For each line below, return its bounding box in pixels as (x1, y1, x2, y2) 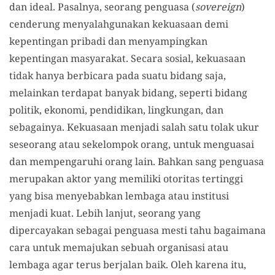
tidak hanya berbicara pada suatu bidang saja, (9, 68, 226, 82)
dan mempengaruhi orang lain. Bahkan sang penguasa (9, 154, 264, 168)
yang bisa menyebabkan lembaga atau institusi (9, 188, 229, 203)
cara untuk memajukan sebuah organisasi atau (9, 240, 228, 254)
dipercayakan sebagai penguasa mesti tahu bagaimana (9, 223, 266, 237)
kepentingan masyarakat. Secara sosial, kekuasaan (9, 51, 246, 65)
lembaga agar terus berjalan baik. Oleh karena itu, (9, 257, 246, 271)
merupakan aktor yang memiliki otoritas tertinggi (9, 171, 243, 185)
